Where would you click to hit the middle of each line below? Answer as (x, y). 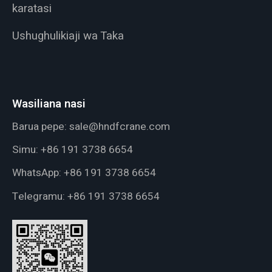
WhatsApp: (38, 173)
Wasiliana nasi (49, 104)
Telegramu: (39, 196)
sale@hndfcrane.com (119, 126)
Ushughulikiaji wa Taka (68, 36)
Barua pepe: (40, 126)
